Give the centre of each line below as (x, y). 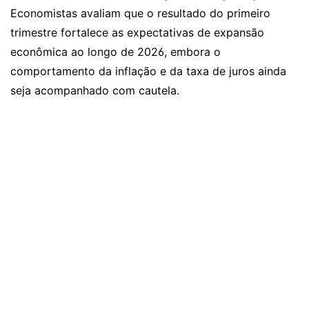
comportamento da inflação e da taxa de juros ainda (148, 71)
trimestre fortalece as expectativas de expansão (137, 32)
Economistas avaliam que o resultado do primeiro (140, 13)
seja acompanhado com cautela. (95, 90)
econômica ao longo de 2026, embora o (116, 52)
